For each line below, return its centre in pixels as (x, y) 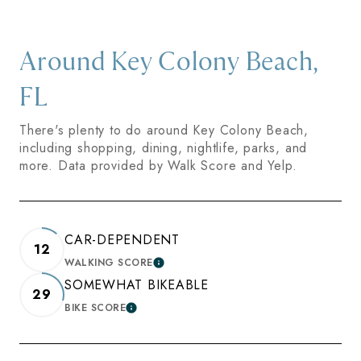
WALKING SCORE (109, 263)
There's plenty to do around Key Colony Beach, (164, 131)
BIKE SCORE (95, 308)
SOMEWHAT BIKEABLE (137, 285)
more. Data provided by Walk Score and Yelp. (158, 166)
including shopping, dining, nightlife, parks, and (164, 148)
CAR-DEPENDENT (122, 240)
